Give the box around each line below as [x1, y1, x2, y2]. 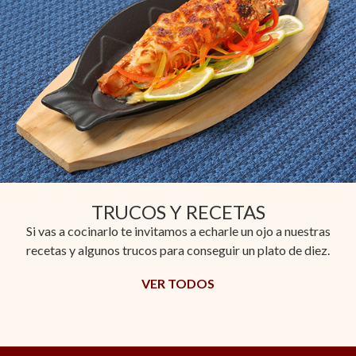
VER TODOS [141, 276, 215, 292]
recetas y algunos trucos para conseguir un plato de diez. [26, 242, 330, 257]
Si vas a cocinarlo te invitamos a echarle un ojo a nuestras [25, 222, 331, 238]
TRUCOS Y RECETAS [91, 199, 265, 223]
